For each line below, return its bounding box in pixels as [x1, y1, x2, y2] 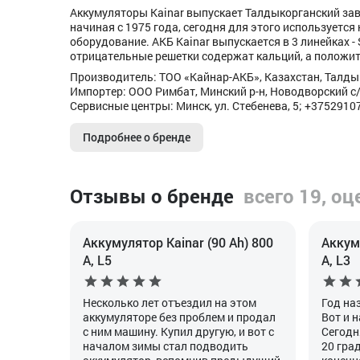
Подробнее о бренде [83, 129, 190, 145]
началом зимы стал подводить [83, 338, 248, 354]
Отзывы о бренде [70, 183, 234, 209]
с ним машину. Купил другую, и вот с [83, 324, 274, 339]
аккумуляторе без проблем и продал [83, 309, 276, 325]
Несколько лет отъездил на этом [83, 295, 256, 310]
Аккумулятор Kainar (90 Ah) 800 [83, 234, 273, 251]
